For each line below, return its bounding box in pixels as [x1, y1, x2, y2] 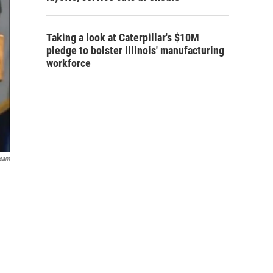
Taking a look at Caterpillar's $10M [46, 31, 199, 44]
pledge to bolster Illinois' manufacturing [46, 44, 224, 57]
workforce [46, 57, 91, 69]
